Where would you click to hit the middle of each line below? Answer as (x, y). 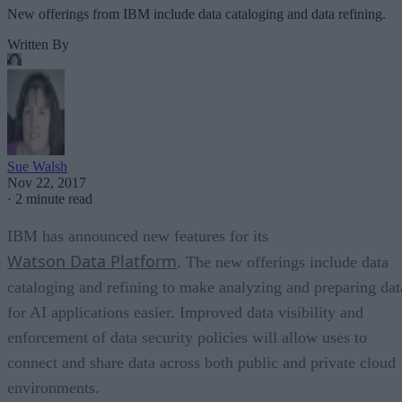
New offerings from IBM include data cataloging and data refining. (197, 13)
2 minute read (54, 198)
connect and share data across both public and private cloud (201, 362)
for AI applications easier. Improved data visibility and (185, 312)
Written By (38, 44)
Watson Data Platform (92, 261)
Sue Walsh (37, 166)
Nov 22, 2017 (47, 182)
